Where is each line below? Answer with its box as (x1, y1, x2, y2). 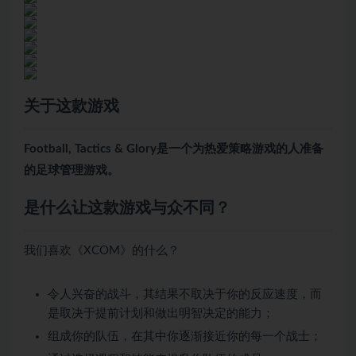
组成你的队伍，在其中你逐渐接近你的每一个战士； (48, 331, 322, 343)
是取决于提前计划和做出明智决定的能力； (48, 308, 274, 320)
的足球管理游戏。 (24, 164, 119, 177)
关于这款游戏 (24, 99, 119, 115)
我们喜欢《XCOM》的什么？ (24, 245, 180, 257)
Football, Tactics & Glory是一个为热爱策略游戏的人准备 (24, 143, 323, 156)
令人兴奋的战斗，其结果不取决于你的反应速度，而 (48, 288, 322, 301)
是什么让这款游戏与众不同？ (24, 200, 230, 217)
